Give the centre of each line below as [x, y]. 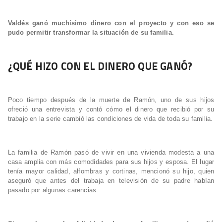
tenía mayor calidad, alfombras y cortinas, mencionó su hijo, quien [111, 171]
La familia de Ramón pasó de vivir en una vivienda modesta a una [111, 153]
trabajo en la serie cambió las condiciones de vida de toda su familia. [110, 119]
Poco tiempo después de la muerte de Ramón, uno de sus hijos [111, 100]
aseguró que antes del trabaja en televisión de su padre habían [111, 181]
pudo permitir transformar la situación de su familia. [91, 33]
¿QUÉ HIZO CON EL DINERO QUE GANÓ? [100, 66]
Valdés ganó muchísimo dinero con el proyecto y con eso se [111, 23]
